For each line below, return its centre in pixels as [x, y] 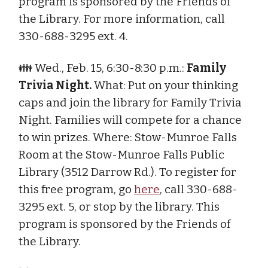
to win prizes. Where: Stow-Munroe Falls [128, 137]
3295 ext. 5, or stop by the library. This [119, 206]
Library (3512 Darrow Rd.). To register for [127, 172]
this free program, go [76, 189]
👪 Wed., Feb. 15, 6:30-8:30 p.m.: [103, 68]
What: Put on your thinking [165, 85]
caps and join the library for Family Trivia [130, 102]
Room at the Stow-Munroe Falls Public [121, 154]
